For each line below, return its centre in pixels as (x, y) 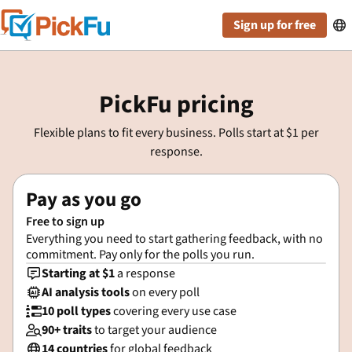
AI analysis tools (86, 292)
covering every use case (175, 311)
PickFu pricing (176, 104)
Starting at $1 (79, 273)
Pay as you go (84, 200)
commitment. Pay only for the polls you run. (140, 255)
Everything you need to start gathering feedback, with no (174, 239)
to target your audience (156, 330)
